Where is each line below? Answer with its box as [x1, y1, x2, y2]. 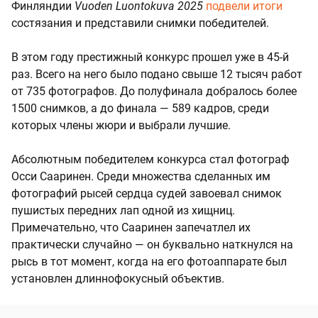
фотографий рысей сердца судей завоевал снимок [11, 186, 282, 200]
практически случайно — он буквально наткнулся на [11, 237, 293, 251]
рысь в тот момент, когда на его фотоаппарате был [11, 254, 287, 268]
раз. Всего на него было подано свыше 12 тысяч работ [11, 67, 302, 81]
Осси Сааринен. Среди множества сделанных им [11, 169, 270, 183]
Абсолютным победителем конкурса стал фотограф [11, 152, 290, 166]
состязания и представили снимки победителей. [11, 16, 269, 30]
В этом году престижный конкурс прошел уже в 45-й [11, 50, 289, 64]
